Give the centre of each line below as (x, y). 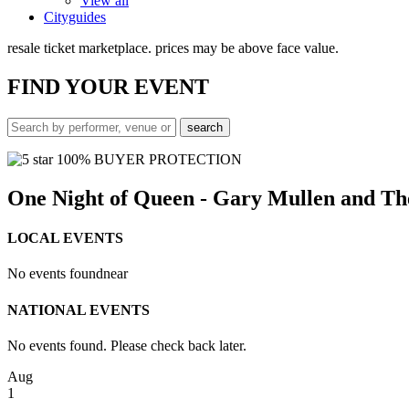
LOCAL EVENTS (65, 237)
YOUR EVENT (137, 86)
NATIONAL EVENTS (79, 309)
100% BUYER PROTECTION (147, 159)
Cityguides (75, 17)
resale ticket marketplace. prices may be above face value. (173, 48)
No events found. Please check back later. (127, 345)
